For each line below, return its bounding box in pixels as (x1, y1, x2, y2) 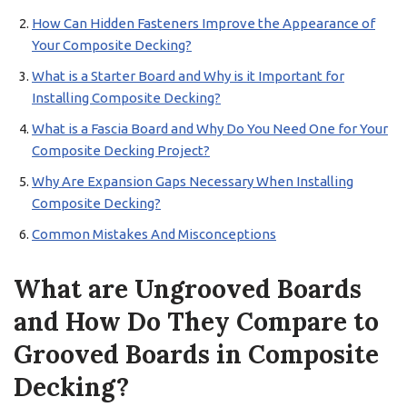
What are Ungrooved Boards (14, 273, 362, 305)
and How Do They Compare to (14, 305, 379, 338)
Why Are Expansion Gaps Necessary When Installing (32, 174, 353, 189)
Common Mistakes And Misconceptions (32, 226, 276, 242)
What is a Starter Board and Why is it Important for (32, 68, 344, 84)
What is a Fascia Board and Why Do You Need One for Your (32, 121, 388, 136)
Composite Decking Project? (32, 143, 210, 158)
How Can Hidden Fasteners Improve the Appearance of (32, 15, 375, 31)
